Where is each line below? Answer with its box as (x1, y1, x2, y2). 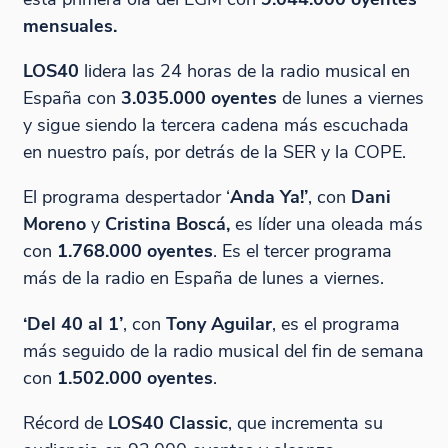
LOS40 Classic (107, 410, 228, 436)
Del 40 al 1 (26, 310, 119, 336)
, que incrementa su (227, 410, 383, 436)
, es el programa (271, 310, 400, 336)
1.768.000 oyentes (56, 238, 213, 264)
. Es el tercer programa (212, 238, 392, 264)
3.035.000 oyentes (120, 85, 277, 111)
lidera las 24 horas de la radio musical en (78, 58, 410, 84)
